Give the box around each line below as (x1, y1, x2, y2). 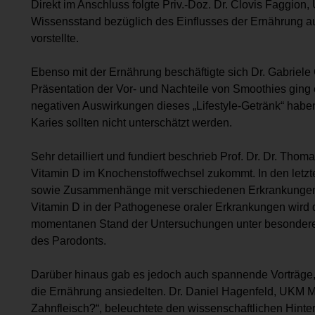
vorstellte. (31, 32, 79, 44)
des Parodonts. (31, 234, 106, 247)
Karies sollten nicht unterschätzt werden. (31, 116, 232, 129)
